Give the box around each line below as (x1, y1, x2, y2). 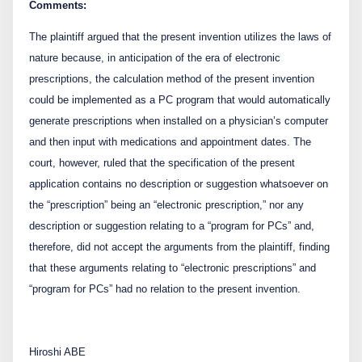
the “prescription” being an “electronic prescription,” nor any (29, 199, 304, 211)
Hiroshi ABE (29, 346, 86, 358)
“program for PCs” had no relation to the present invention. (29, 283, 301, 295)
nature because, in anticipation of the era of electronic (29, 52, 280, 64)
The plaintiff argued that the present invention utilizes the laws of (29, 31, 331, 43)
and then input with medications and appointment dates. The (29, 136, 311, 148)
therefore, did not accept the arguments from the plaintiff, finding (29, 241, 330, 253)
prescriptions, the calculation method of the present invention (29, 73, 314, 85)
